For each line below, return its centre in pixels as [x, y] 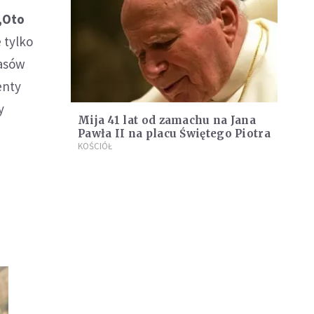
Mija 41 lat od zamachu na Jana [167, 121]
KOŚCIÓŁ [95, 146]
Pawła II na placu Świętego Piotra [174, 134]
